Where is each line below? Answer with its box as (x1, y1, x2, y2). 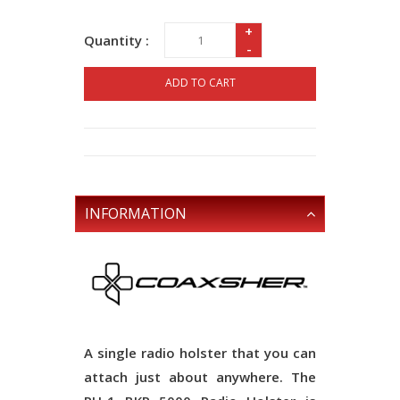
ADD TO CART (164, 75, 236, 90)
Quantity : (84, 31, 149, 49)
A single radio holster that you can (84, 343, 316, 362)
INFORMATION (85, 204, 187, 223)
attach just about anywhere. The (84, 367, 316, 386)
